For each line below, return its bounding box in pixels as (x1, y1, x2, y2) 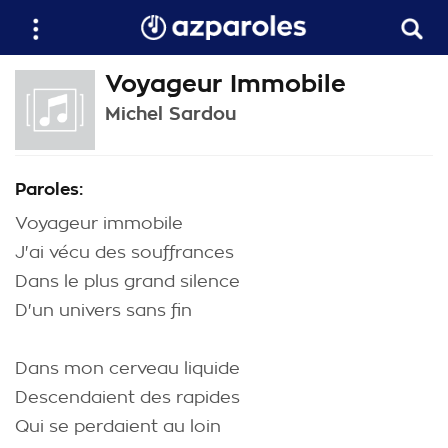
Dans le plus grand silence (15, 273, 240, 290)
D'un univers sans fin (15, 302, 192, 319)
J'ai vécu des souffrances (15, 244, 234, 261)
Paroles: (15, 178, 83, 201)
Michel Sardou (105, 102, 237, 126)
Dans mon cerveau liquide (15, 360, 240, 377)
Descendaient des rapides (15, 389, 240, 406)
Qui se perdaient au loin (15, 418, 221, 435)
